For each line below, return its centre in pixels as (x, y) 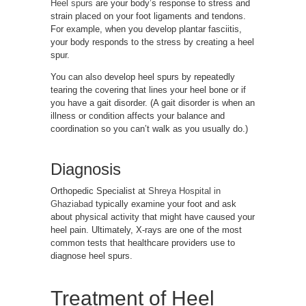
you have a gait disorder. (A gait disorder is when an (153, 103)
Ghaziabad (72, 204)
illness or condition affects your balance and (138, 116)
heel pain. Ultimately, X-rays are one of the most (146, 230)
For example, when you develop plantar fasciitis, (146, 29)
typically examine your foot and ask (165, 204)
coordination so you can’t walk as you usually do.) (149, 129)
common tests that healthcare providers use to (143, 243)
